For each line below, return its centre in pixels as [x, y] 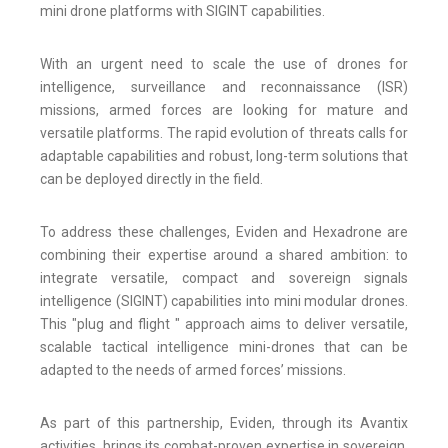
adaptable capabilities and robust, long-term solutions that [224, 155]
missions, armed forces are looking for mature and [224, 109]
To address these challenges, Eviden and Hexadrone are [224, 231]
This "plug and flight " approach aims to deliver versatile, [224, 323]
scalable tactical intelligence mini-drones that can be [224, 346]
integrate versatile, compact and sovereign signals [224, 277]
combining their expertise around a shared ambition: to [224, 254]
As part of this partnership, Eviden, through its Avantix [224, 422]
